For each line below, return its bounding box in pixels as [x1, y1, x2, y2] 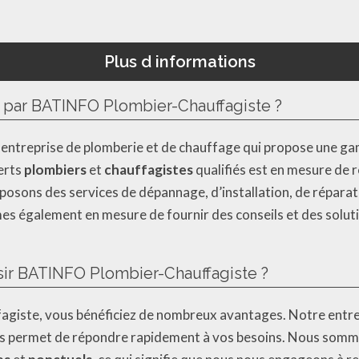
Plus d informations [103, 51, 256, 71]
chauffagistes [104, 161, 193, 179]
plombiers [24, 161, 87, 179]
